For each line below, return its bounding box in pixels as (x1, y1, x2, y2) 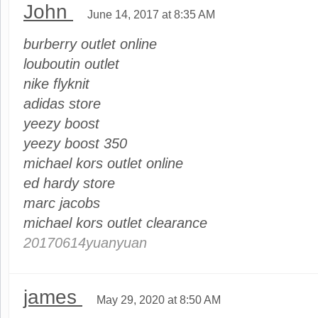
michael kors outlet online (23, 155, 183, 172)
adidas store (23, 96, 101, 112)
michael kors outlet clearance (23, 215, 207, 231)
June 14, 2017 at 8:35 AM (87, 8, 215, 21)
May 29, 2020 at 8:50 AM (97, 293, 221, 307)
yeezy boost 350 (23, 136, 127, 152)
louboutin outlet (23, 56, 119, 72)
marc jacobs (23, 195, 100, 212)
